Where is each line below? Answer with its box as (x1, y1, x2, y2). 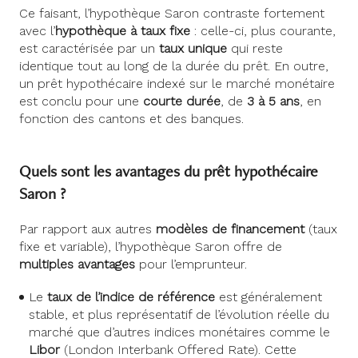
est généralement (215, 288, 322, 304)
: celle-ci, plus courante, (190, 23, 336, 39)
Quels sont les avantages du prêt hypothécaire (19, 161, 318, 182)
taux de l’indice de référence (47, 288, 215, 304)
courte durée (143, 93, 221, 109)
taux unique (159, 41, 227, 57)
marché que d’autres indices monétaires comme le (29, 324, 330, 340)
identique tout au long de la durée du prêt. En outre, (19, 58, 328, 74)
